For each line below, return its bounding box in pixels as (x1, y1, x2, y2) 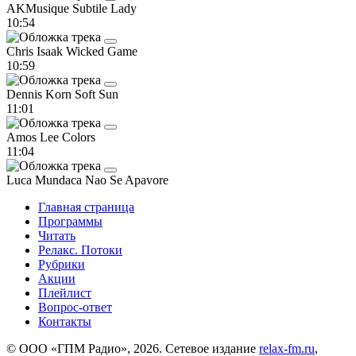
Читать (38, 228, 75, 242)
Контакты (38, 314, 91, 328)
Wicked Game (66, 44, 137, 58)
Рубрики (38, 257, 85, 271)
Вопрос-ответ (38, 300, 112, 314)
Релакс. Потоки (38, 242, 122, 257)
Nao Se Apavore (85, 172, 168, 187)
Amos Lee (6, 130, 62, 144)
